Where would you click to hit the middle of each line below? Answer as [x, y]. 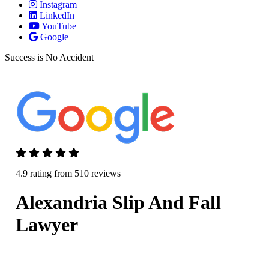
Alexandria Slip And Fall [118, 203]
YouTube [59, 26]
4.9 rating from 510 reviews [68, 174]
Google [54, 37]
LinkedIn [57, 15]
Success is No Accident [49, 57]
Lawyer [47, 225]
